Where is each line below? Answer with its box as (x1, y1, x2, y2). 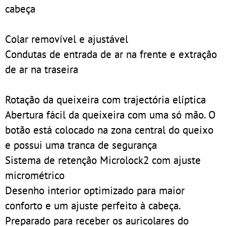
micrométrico (5, 167, 65, 182)
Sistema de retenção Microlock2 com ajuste (5, 152, 201, 167)
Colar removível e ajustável (5, 31, 128, 46)
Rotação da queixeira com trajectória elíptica (5, 92, 206, 106)
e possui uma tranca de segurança (5, 137, 157, 152)
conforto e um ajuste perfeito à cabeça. (5, 198, 181, 212)
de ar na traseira (5, 62, 78, 76)
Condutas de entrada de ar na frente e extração (5, 46, 217, 61)
